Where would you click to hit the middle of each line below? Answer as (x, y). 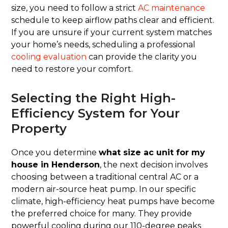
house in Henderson (56, 165)
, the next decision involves (154, 165)
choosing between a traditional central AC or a (105, 177)
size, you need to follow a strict (75, 8)
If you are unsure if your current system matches (112, 33)
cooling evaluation (49, 57)
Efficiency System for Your (96, 113)
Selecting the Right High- (94, 98)
